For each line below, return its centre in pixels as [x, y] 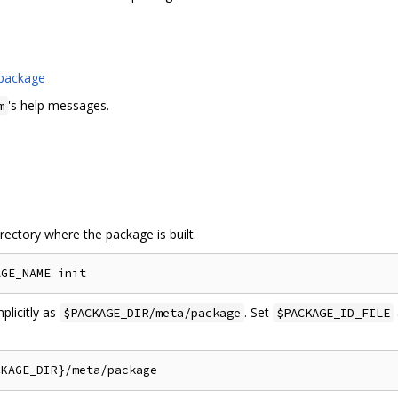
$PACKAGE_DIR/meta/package [152, 313]
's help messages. [59, 105]
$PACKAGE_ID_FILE [333, 313]
